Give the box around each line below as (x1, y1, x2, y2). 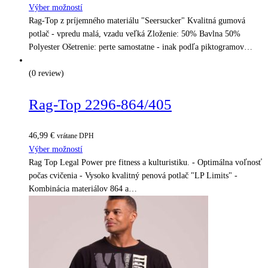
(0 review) (29, 68, 64, 78)
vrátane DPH (57, 132, 94, 140)
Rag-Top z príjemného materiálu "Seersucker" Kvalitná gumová (29, 16, 245, 25)
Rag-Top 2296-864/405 (29, 96, 172, 112)
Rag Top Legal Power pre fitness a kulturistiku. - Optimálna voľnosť (29, 157, 262, 167)
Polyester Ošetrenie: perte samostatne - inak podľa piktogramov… (29, 42, 252, 51)
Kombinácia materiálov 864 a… (29, 184, 137, 193)
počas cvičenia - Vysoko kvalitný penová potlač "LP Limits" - (29, 170, 237, 180)
